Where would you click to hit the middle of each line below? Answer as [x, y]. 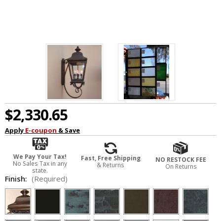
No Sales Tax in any [40, 164]
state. [40, 171]
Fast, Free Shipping [110, 158]
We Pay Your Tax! [40, 157]
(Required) [49, 179]
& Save [68, 130]
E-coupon [41, 130]
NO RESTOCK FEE [181, 159]
